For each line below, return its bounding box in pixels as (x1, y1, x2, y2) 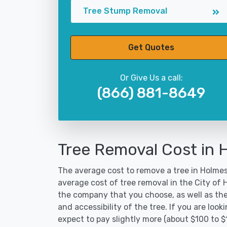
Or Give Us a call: (120, 73, 183, 83)
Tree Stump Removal (83, 6, 167, 16)
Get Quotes (128, 43, 174, 52)
